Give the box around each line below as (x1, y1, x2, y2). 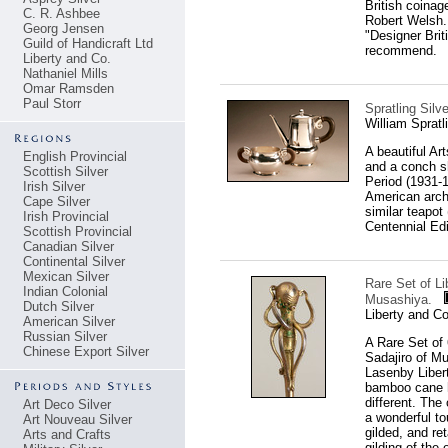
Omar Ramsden (23, 81, 114, 96)
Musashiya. (364, 292, 436, 307)
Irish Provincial (23, 209, 109, 224)
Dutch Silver (23, 299, 94, 314)
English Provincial (23, 149, 127, 164)
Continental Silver (23, 254, 125, 269)
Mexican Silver (23, 269, 109, 284)
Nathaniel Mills (23, 66, 108, 81)
